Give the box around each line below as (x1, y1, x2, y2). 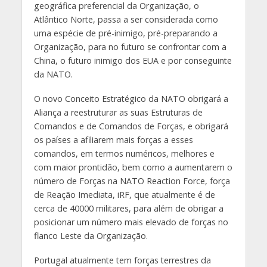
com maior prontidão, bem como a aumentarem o (33, 161, 232, 173)
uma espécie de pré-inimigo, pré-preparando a (33, 27, 218, 39)
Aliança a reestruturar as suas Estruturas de (33, 106, 203, 118)
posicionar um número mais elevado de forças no (33, 216, 228, 228)
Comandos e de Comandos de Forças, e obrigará (33, 120, 228, 132)
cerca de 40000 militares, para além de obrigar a (33, 202, 223, 214)
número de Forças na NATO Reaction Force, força (33, 175, 230, 187)
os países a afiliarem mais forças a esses (33, 133, 193, 145)
